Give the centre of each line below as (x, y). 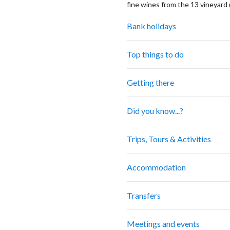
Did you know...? (155, 111)
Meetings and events (163, 224)
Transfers (144, 196)
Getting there (150, 83)
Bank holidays (151, 26)
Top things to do (155, 54)
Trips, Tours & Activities (169, 139)
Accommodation (156, 167)
